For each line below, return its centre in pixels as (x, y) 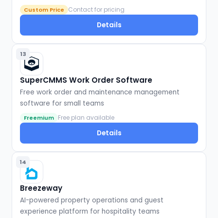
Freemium (39, 118)
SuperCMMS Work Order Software (86, 80)
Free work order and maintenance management (100, 92)
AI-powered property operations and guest (92, 200)
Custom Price (44, 10)
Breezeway (41, 188)
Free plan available (86, 118)
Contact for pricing (96, 10)
